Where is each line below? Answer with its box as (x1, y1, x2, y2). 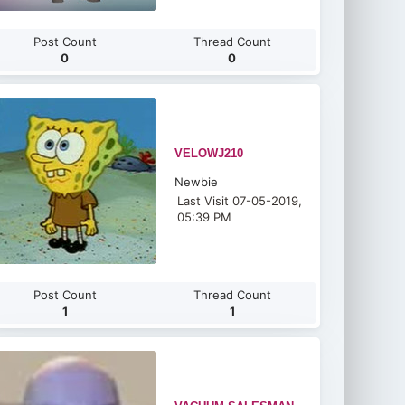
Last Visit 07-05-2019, (177, 193, 303, 208)
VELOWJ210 (174, 146, 244, 160)
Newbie (174, 174, 219, 189)
